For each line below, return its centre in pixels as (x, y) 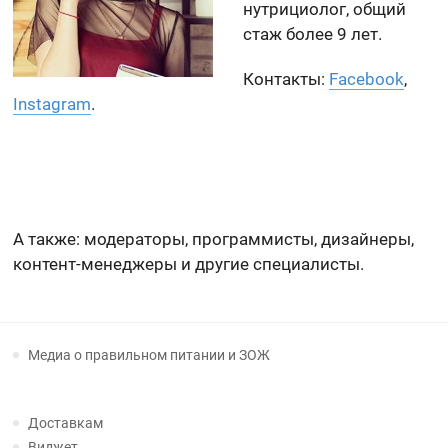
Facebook (367, 79)
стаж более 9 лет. (313, 34)
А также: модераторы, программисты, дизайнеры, (214, 239)
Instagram (52, 104)
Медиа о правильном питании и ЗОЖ (149, 355)
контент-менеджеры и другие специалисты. (189, 264)
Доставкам (66, 423)
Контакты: (286, 79)
